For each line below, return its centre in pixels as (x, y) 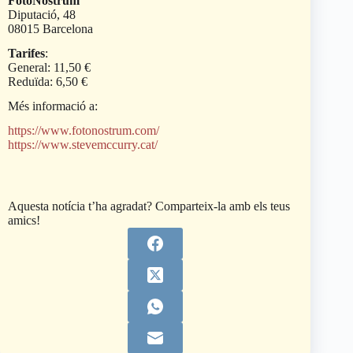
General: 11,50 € (49, 67)
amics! (24, 221)
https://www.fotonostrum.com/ (84, 130)
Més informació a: (53, 106)
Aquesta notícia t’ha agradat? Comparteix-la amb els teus (149, 206)
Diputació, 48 (42, 15)
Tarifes (26, 53)
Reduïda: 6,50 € (48, 81)
